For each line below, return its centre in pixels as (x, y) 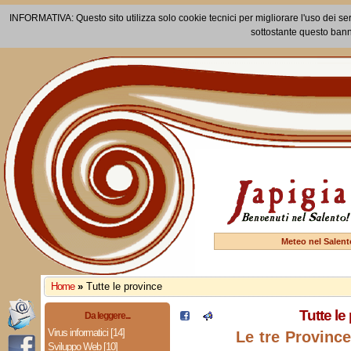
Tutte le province (124, 286)
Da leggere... (107, 316)
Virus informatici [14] (86, 333)
